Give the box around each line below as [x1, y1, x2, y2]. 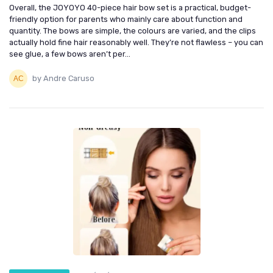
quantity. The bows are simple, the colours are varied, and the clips [9, 26, 256, 35]
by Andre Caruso [32, 74, 94, 83]
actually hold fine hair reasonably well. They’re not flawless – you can [9, 37, 263, 47]
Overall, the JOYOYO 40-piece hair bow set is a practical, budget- [9, 2, 251, 12]
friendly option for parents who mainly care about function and [9, 14, 243, 24]
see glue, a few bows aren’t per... [9, 49, 130, 58]
